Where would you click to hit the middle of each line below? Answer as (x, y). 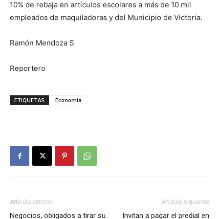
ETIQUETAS (29, 100)
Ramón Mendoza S (42, 43)
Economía (68, 100)
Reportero (28, 68)
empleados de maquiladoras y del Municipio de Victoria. (106, 17)
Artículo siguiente (185, 202)
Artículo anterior (32, 202)
